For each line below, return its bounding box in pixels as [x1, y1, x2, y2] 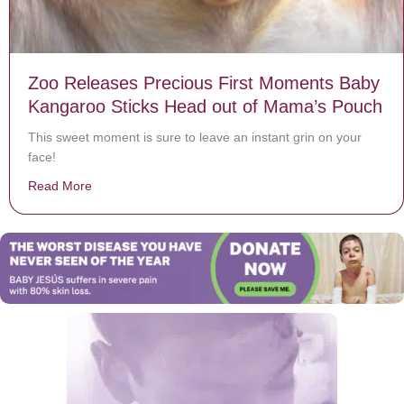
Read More [28, 178, 92, 193]
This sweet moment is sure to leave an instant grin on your [28, 129, 362, 144]
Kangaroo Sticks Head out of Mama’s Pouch [28, 96, 382, 116]
